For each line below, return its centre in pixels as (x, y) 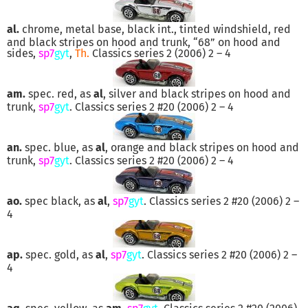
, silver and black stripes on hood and (197, 93)
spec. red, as (59, 93)
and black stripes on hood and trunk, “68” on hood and (144, 42)
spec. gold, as (59, 254)
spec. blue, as (59, 147)
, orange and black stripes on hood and (202, 147)
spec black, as (60, 201)
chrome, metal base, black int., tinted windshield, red (155, 29)
